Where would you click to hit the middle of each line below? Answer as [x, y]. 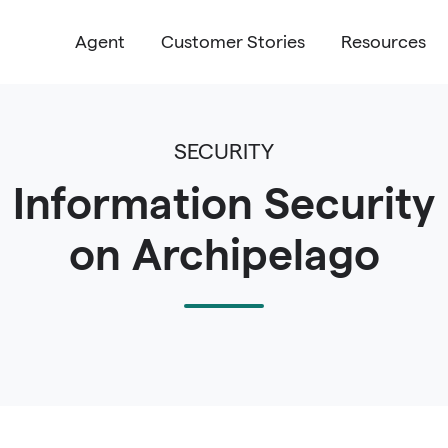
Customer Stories [232, 42]
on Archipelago [224, 254]
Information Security [224, 203]
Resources [383, 42]
